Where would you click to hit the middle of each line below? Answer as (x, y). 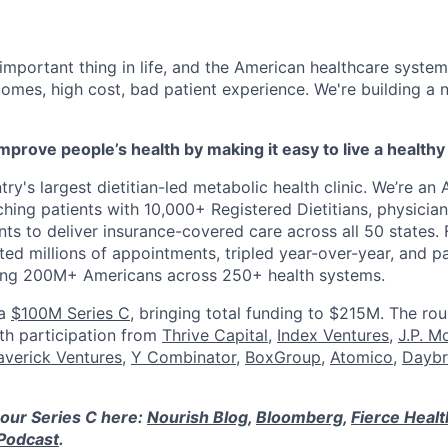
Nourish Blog (197, 416)
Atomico (361, 356)
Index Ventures (333, 334)
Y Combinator (183, 356)
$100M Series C (70, 312)
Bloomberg (299, 416)
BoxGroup (283, 356)
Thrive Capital (215, 334)
